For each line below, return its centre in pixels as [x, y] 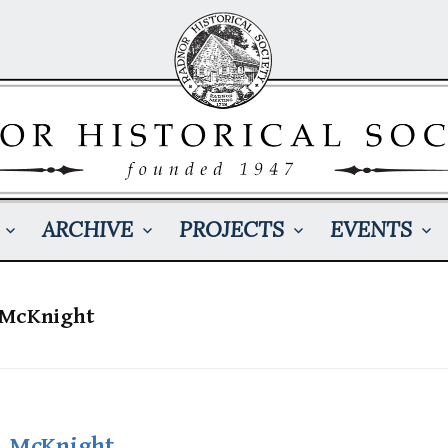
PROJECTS [231, 229]
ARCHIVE [87, 229]
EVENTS [370, 229]
